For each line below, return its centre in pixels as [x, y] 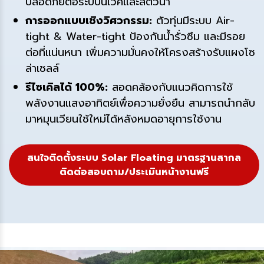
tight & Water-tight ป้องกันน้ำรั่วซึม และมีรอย [135, 37]
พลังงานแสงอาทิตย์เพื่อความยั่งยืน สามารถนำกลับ [140, 103]
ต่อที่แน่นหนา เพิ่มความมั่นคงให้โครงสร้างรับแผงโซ [140, 52]
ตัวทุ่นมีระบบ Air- [193, 21]
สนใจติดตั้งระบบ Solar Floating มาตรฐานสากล [134, 158]
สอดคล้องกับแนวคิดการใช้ [170, 87]
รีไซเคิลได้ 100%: [67, 87]
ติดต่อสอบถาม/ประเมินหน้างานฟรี [134, 172]
